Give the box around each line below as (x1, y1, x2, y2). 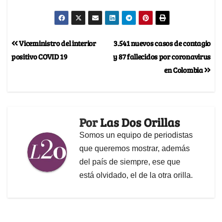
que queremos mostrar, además (79, 144, 190, 153)
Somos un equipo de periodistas (79, 130, 193, 139)
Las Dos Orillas (100, 113, 180, 130)
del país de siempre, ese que (79, 157, 180, 166)
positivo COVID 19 (11, 51, 67, 61)
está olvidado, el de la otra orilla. (79, 170, 193, 179)
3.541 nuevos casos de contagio (113, 37, 211, 48)
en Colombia (164, 64, 205, 75)
